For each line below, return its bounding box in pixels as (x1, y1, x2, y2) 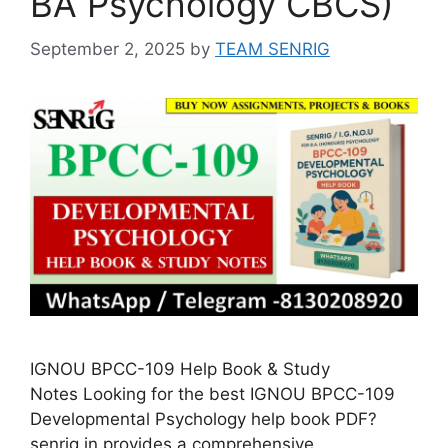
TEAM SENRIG (215, 38, 330, 59)
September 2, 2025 (30, 38, 185, 59)
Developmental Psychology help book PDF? (30, 408, 377, 429)
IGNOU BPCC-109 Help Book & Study (30, 358, 330, 379)
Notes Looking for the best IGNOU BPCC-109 (30, 383, 395, 404)
